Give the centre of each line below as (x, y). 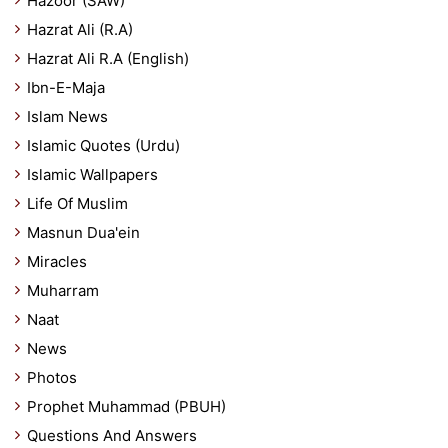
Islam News (67, 116)
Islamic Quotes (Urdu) (103, 145)
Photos (52, 377)
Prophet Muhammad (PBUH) (126, 406)
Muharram (63, 290)
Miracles (57, 261)
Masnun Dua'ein (83, 232)
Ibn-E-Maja (66, 87)
